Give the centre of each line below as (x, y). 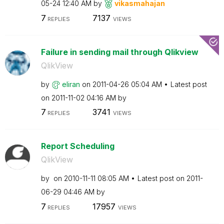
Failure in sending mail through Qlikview (119, 52)
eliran (71, 84)
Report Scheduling (77, 146)
